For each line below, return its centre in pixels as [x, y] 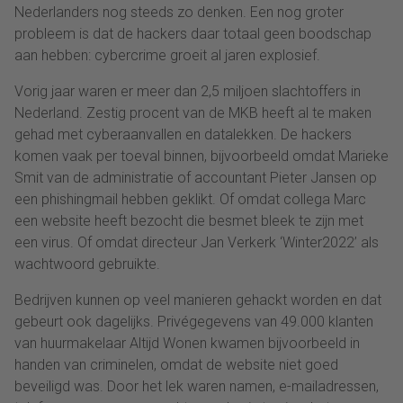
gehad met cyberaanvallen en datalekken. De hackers [183, 134]
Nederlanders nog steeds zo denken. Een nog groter [179, 12]
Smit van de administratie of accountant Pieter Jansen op [196, 177]
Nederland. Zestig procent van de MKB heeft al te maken [193, 112]
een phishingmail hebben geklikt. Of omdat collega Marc [190, 199]
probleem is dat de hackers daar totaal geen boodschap [193, 33]
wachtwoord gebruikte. [87, 264]
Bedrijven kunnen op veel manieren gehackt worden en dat [198, 300]
